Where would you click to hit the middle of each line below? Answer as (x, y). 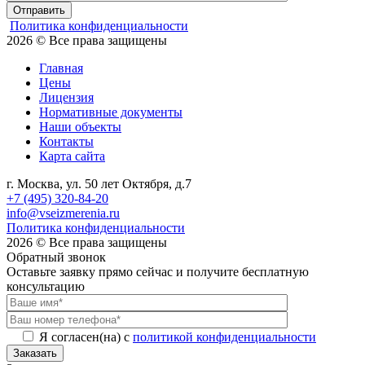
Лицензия (66, 98)
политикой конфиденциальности (224, 337)
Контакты (66, 142)
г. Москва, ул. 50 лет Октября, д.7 (99, 184)
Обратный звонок (56, 257)
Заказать (35, 354)
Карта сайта (72, 156)
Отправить (39, 11)
